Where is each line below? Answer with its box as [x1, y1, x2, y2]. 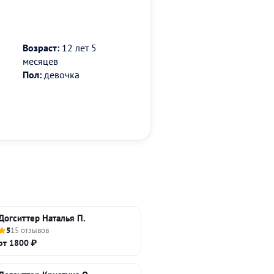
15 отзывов [10, 224, 49, 235]
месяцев [23, 54, 59, 67]
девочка [42, 68, 80, 81]
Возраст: [23, 41, 60, 54]
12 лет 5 [59, 41, 97, 54]
